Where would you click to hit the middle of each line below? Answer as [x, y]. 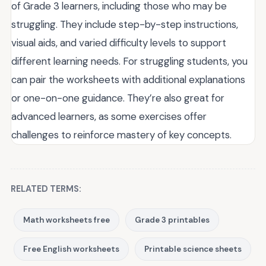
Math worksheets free [66, 220]
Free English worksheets [71, 249]
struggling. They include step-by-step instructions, [125, 24]
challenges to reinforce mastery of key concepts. [121, 134]
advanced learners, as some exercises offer [109, 116]
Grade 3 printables [172, 220]
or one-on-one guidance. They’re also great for [118, 98]
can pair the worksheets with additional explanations [128, 79]
